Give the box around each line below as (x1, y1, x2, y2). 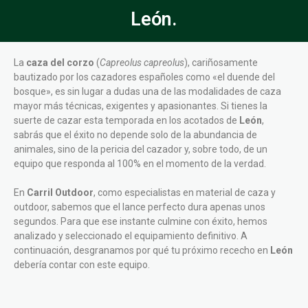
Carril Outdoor (27, 187, 93, 199)
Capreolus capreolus (100, 57, 184, 69)
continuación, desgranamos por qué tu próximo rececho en (14, 245, 270, 256)
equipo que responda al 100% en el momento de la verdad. (14, 158, 266, 170)
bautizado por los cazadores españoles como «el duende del (14, 71, 275, 83)
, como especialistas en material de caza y (93, 187, 276, 199)
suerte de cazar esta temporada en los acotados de (14, 115, 239, 126)
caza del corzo (26, 57, 94, 69)
